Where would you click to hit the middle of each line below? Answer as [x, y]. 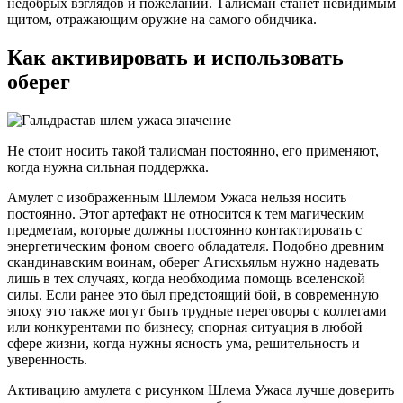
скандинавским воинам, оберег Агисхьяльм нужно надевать [193, 263]
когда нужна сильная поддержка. [108, 167]
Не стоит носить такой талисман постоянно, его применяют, [193, 151]
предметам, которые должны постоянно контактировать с [184, 230]
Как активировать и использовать [175, 58]
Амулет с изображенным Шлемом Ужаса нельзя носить [177, 198]
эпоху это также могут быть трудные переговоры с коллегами [197, 311]
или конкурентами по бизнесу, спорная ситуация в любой [185, 327]
